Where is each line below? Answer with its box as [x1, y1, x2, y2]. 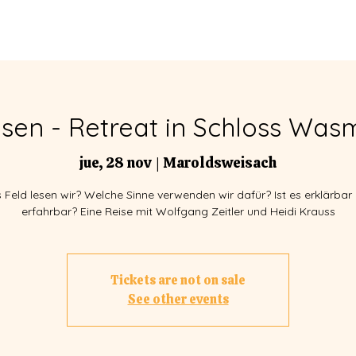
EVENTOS [58, 25, 133, 45]
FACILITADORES [182, 25, 307, 45]
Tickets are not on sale [110, 271, 246, 288]
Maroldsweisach [163, 153, 277, 172]
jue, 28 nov [79, 153, 152, 172]
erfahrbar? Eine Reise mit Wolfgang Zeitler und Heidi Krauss [21, 203, 335, 219]
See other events [127, 290, 229, 308]
